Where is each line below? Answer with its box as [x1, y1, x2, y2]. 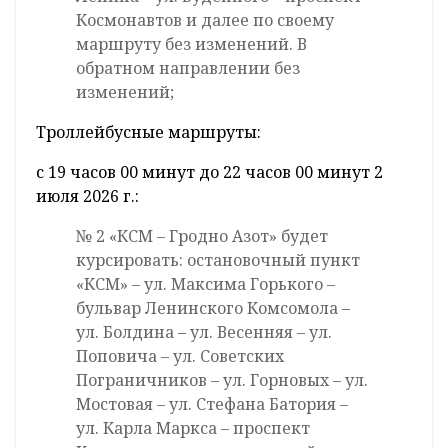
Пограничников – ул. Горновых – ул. [76, 369, 368, 392]
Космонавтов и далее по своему [76, 9, 334, 32]
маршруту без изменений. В [76, 33, 307, 56]
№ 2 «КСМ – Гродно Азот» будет [76, 225, 328, 248]
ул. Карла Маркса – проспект [76, 417, 310, 440]
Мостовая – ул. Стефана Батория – [76, 393, 348, 416]
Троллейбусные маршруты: [36, 121, 261, 144]
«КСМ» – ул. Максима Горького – [76, 273, 335, 296]
